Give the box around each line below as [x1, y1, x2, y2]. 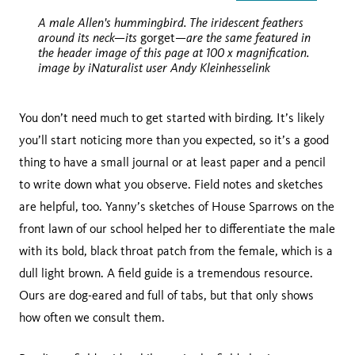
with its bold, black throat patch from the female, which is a [19, 242, 333, 258]
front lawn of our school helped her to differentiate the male [19, 220, 335, 236]
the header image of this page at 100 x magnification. [38, 44, 312, 60]
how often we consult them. [19, 309, 165, 325]
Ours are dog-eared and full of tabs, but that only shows [19, 287, 314, 303]
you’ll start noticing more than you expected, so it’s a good [19, 132, 329, 147]
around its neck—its [38, 29, 140, 45]
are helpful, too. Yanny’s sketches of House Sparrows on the [19, 198, 334, 214]
